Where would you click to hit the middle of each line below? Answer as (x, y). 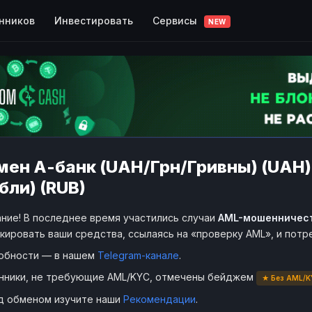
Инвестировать (94, 20)
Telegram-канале (138, 255)
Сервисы (176, 20)
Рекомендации (159, 299)
